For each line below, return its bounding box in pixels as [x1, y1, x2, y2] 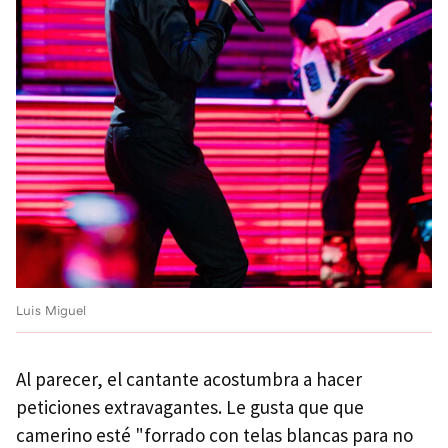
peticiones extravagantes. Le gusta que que [16, 394, 364, 419]
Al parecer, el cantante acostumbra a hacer [16, 366, 362, 391]
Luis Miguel [16, 301, 86, 318]
